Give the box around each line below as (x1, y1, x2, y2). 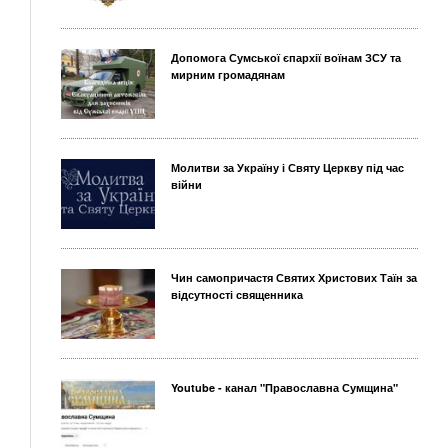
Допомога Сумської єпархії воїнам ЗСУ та (171, 50, 401, 66)
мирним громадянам (171, 67, 285, 83)
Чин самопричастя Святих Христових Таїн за (171, 270, 417, 286)
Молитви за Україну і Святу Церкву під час (171, 160, 404, 176)
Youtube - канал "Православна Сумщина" (171, 380, 398, 396)
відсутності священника (171, 287, 303, 303)
